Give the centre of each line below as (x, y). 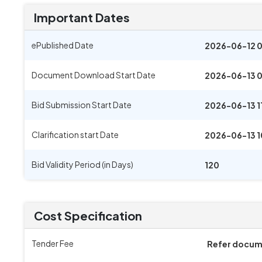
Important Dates (82, 17)
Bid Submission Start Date (82, 105)
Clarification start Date (75, 135)
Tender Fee (53, 243)
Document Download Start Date (94, 75)
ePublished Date (63, 45)
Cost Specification (88, 216)
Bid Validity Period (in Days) (82, 164)
